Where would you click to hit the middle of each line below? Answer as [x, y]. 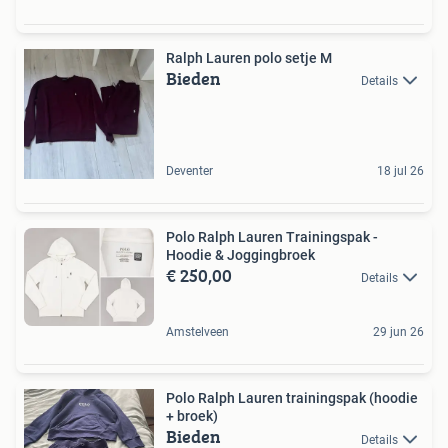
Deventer [189, 171]
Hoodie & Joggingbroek [240, 255]
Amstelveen [197, 332]
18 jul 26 [400, 171]
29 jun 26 [398, 332]
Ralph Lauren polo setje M [249, 58]
